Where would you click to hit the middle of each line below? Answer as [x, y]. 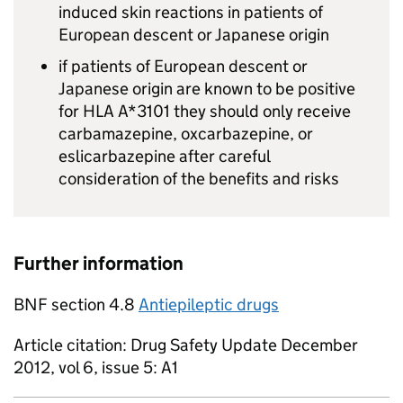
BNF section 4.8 [76, 304]
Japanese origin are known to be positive [207, 89]
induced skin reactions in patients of [191, 12]
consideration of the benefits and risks [199, 179]
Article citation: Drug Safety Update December [186, 345]
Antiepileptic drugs [209, 304]
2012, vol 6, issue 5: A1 [96, 367]
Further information [99, 264]
